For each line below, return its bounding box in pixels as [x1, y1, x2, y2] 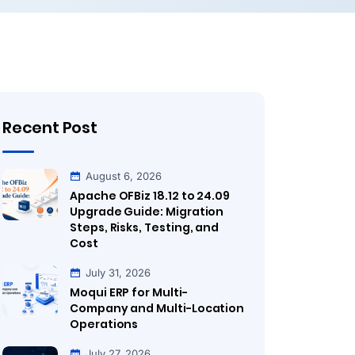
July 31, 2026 [86, 266, 151, 279]
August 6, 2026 [86, 170, 162, 182]
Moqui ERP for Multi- [70, 284, 188, 300]
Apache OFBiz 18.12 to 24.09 [70, 188, 231, 204]
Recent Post [2, 116, 97, 139]
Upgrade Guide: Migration [70, 204, 224, 219]
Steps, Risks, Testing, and [70, 219, 219, 235]
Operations [70, 316, 139, 332]
